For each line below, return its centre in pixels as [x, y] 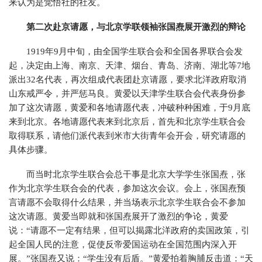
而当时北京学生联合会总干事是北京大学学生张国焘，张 [136, 174]
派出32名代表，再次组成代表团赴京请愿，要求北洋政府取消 [127, 80]
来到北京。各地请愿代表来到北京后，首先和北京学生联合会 [127, 122]
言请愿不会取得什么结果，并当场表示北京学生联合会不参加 [127, 202]
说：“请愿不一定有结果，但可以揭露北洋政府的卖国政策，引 [129, 230]
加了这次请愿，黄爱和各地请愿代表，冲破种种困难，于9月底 [130, 108]
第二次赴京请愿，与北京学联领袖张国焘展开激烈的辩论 [136, 27]
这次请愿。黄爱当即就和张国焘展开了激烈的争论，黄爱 [118, 216]
